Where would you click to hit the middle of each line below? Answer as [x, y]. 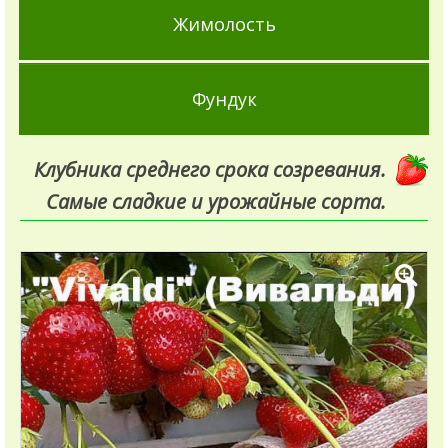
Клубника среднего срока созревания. [210, 169]
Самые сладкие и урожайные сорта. [216, 201]
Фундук [224, 98]
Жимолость [224, 23]
